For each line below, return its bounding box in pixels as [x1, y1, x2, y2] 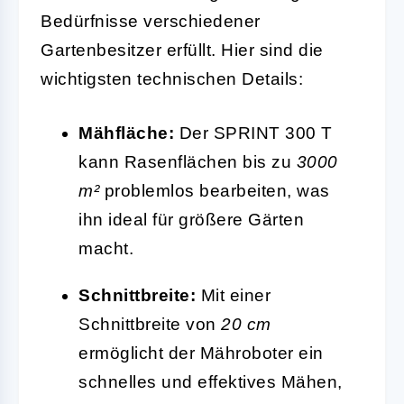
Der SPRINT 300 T [174, 123, 333, 142]
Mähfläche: [78, 123, 174, 142]
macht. [78, 238, 133, 258]
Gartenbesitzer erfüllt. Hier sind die [41, 40, 324, 60]
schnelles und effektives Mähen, [78, 372, 343, 391]
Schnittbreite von [78, 314, 221, 334]
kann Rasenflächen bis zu [78, 151, 297, 171]
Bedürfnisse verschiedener [41, 11, 261, 31]
